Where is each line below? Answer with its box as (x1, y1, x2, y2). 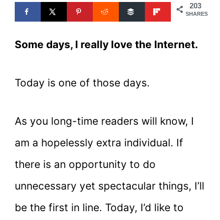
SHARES (186, 11, 208, 17)
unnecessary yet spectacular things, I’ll (15, 179, 204, 192)
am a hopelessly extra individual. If (15, 136, 183, 149)
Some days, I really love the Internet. (15, 38, 198, 51)
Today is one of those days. (15, 76, 150, 89)
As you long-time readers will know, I (15, 114, 194, 127)
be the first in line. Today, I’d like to (15, 201, 184, 214)
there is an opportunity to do (15, 158, 156, 170)
